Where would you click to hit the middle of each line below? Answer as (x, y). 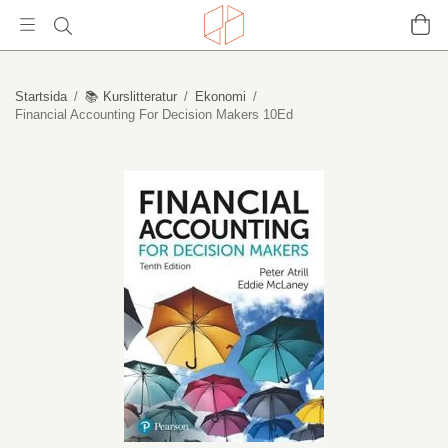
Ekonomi (220, 96)
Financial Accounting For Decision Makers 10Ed (154, 114)
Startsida (41, 96)
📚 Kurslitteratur (131, 96)
